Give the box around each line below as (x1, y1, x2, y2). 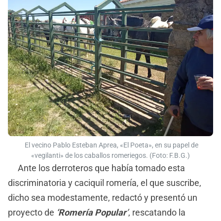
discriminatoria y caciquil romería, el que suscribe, (8, 177, 201, 188)
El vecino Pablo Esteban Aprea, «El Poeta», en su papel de (23, 141, 198, 149)
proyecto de (8, 207, 56, 218)
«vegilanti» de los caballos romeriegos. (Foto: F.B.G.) (31, 151, 190, 160)
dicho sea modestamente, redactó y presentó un (8, 192, 197, 203)
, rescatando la (128, 207, 185, 218)
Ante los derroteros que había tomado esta (8, 162, 185, 173)
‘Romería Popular (56, 207, 126, 218)
